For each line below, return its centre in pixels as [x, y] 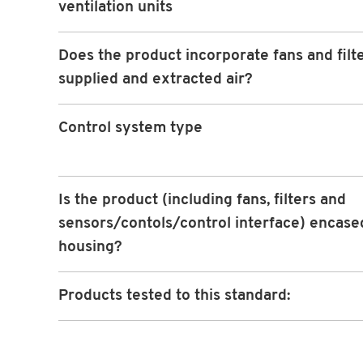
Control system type [130, 129]
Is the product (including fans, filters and [202, 201]
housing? [90, 248]
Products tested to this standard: [174, 297]
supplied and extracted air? [156, 80]
